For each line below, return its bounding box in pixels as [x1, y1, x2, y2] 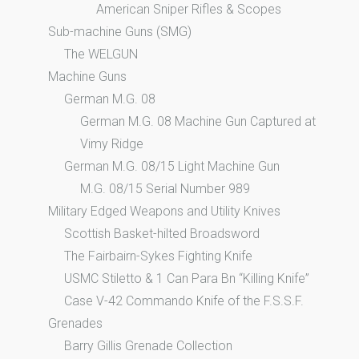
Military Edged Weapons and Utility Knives [48, 203, 280, 219]
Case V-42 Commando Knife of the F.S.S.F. [64, 292, 304, 309]
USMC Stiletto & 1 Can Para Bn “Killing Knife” [64, 270, 309, 286]
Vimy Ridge [80, 135, 143, 151]
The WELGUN [64, 46, 138, 62]
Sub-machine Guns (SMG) [48, 23, 192, 39]
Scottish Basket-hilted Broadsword [64, 225, 260, 241]
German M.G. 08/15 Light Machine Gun [64, 158, 280, 174]
